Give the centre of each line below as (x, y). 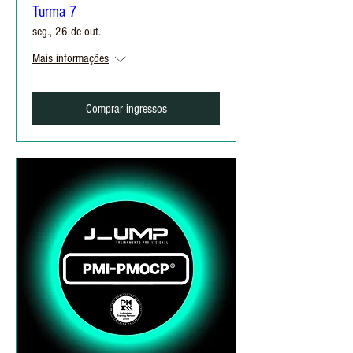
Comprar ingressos (126, 109)
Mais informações (71, 58)
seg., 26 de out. (67, 32)
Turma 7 (54, 12)
